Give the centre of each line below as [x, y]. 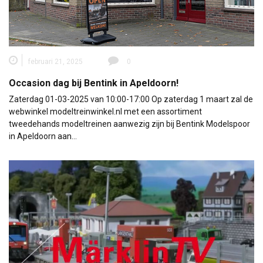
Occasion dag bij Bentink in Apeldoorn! [94, 83]
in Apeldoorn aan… [43, 136]
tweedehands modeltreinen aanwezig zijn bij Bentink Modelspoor [129, 124]
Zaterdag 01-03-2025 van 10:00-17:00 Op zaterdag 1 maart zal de [131, 100]
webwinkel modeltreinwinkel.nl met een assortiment [105, 112]
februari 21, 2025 [55, 62]
